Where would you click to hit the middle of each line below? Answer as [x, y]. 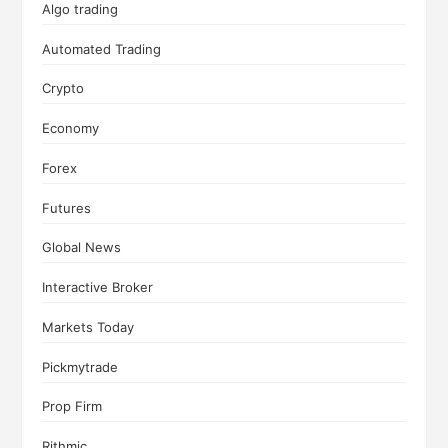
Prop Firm [72, 406]
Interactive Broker [98, 287]
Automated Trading [102, 48]
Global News [82, 247]
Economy [71, 128]
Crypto [63, 88]
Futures [67, 207]
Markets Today [88, 326]
